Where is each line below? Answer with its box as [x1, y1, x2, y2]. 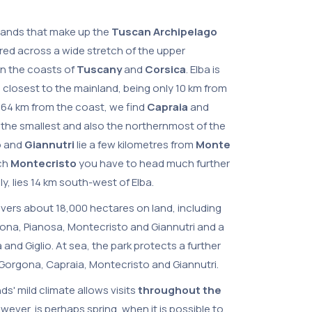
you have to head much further [77, 156, 230, 171]
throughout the [138, 283, 221, 297]
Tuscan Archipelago [111, 24, 217, 39]
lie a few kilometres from [75, 137, 196, 152]
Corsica [145, 62, 186, 77]
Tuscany [77, 62, 122, 77]
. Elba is [186, 62, 220, 77]
